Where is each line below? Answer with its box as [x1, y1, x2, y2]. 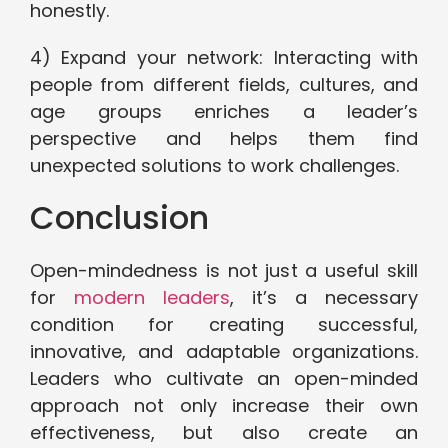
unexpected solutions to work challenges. [30, 153, 399, 179]
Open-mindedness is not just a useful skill [30, 258, 418, 284]
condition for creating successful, [30, 312, 418, 338]
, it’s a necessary [230, 285, 418, 311]
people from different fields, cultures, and [30, 72, 418, 98]
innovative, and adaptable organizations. [30, 339, 418, 365]
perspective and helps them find [30, 126, 418, 152]
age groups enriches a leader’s [30, 99, 418, 125]
